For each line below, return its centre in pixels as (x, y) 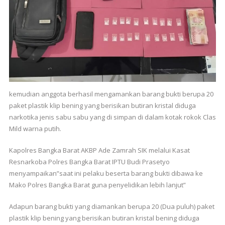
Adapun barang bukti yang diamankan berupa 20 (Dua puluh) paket (111, 206)
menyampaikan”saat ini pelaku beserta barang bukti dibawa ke (106, 173)
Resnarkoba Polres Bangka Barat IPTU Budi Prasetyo (89, 161)
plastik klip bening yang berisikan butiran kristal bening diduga (104, 218)
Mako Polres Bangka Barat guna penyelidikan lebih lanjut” (97, 185)
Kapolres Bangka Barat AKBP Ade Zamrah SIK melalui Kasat (99, 150)
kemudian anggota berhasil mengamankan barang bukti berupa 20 (111, 94)
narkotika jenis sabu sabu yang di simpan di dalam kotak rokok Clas (112, 117)
